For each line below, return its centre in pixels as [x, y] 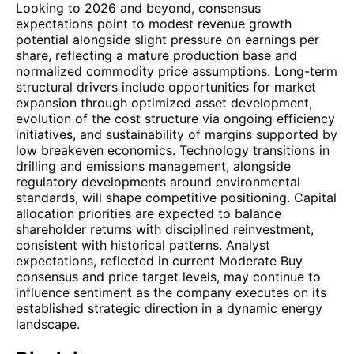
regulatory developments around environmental [158, 181]
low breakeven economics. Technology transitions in [173, 150]
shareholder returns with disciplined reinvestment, [165, 229]
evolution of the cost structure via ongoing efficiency [175, 118]
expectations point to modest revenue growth [154, 23]
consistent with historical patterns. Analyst [143, 245]
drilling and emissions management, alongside [153, 166]
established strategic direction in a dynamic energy [169, 308]
